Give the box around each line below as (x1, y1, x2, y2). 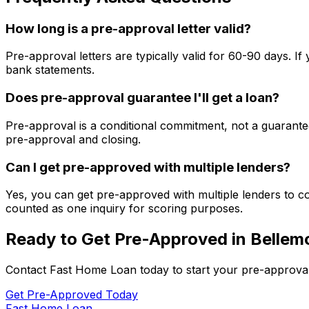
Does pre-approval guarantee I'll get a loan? (6, 90, 279, 106)
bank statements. (6, 63, 94, 77)
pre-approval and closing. (6, 132, 141, 146)
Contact (6, 263, 50, 277)
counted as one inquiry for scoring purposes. (6, 201, 243, 216)
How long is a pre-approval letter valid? (6, 20, 251, 37)
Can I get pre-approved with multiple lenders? (6, 159, 290, 175)
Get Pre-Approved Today (6, 288, 138, 302)
